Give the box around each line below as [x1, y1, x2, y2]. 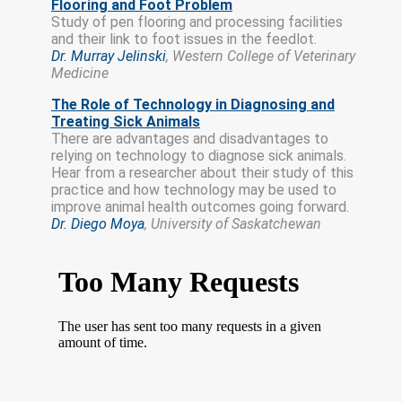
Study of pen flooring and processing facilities [51, 13, 343, 31]
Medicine [51, 64, 109, 82]
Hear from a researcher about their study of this [51, 163, 354, 181]
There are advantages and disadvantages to [51, 129, 328, 147]
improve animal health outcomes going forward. [51, 197, 349, 215]
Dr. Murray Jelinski [51, 47, 166, 65]
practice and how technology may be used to [51, 180, 336, 198]
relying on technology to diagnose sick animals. [51, 146, 346, 164]
